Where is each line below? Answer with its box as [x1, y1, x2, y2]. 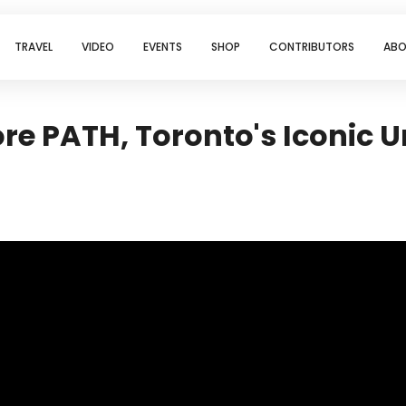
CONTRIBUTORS [269, 39, 355, 54]
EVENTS [143, 39, 183, 54]
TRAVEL [14, 39, 53, 54]
